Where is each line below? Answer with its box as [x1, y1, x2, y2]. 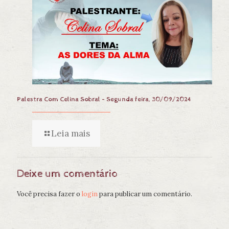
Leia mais [51, 128, 90, 140]
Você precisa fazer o [17, 190, 82, 199]
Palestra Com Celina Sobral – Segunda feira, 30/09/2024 [17, 96, 191, 104]
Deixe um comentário [17, 168, 118, 180]
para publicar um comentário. [98, 190, 192, 199]
